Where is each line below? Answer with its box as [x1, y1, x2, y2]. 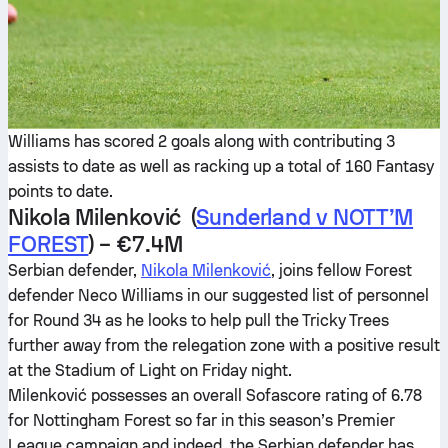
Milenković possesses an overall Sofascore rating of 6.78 [8, 386, 422, 405]
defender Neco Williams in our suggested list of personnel [8, 286, 429, 305]
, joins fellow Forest [271, 261, 412, 280]
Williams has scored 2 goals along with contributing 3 [8, 132, 395, 151]
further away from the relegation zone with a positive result [8, 336, 440, 355]
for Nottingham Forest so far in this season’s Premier [8, 411, 395, 430]
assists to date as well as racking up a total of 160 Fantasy [8, 157, 434, 176]
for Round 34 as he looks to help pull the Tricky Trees [8, 311, 389, 330]
